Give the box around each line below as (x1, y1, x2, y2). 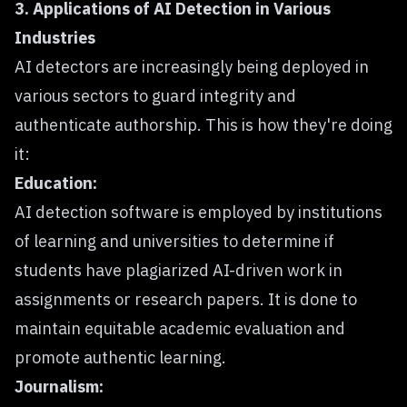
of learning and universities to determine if (15, 231, 334, 252)
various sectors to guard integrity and (15, 85, 296, 106)
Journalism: (15, 376, 104, 397)
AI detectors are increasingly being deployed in (15, 56, 369, 77)
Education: (15, 173, 97, 194)
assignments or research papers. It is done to (15, 289, 357, 310)
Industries (15, 27, 95, 48)
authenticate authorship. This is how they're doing (15, 114, 392, 135)
